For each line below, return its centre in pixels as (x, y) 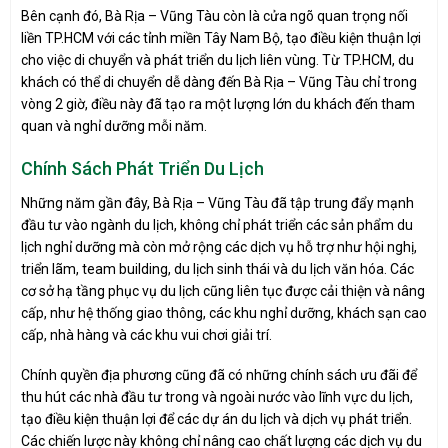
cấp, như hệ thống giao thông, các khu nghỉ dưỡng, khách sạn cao (224, 313)
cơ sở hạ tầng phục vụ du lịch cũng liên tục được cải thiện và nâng (223, 291)
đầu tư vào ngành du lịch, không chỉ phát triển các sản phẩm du (217, 225)
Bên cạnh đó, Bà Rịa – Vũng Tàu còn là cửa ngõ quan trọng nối (214, 15)
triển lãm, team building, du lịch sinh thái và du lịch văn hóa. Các (217, 269)
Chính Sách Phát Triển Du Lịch (142, 169)
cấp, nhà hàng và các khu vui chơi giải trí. (146, 335)
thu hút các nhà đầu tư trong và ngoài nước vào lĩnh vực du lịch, (217, 397)
